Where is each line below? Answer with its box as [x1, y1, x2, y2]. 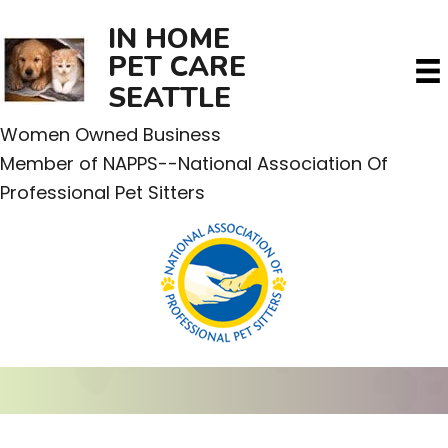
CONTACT [142, 184, 306, 231]
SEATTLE [108, 79, 231, 117]
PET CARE [108, 48, 246, 86]
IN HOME [108, 20, 230, 58]
